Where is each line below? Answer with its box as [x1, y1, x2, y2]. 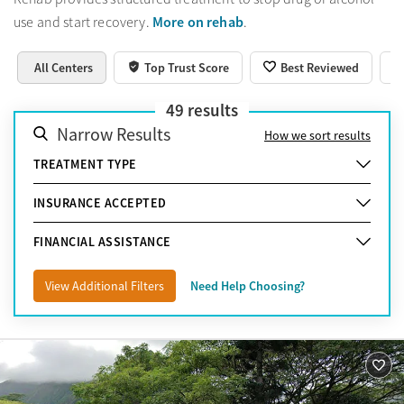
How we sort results [264, 126, 371, 143]
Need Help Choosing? [190, 277, 305, 294]
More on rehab [151, 12, 243, 32]
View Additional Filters [45, 277, 164, 294]
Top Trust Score [144, 59, 230, 76]
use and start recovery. [14, 13, 152, 32]
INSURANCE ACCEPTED [33, 194, 167, 211]
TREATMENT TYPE [33, 155, 137, 172]
